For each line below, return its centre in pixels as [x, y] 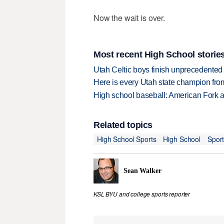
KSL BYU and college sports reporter [142, 194]
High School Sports [127, 139]
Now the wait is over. [129, 17]
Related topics [123, 125]
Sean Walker [142, 171]
